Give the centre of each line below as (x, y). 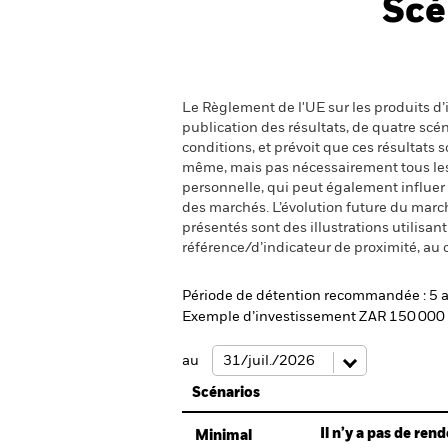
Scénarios (226, 393)
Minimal (223, 436)
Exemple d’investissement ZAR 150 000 (313, 317)
